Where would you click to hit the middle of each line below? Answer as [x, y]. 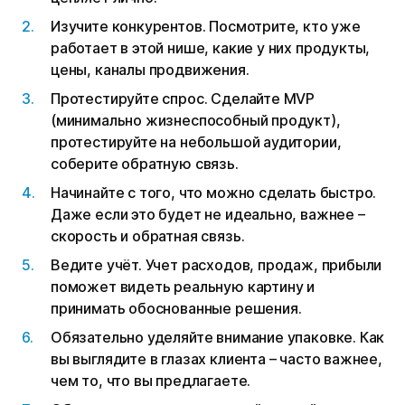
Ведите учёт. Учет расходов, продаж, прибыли [217, 265]
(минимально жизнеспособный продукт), [196, 121]
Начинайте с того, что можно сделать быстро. [214, 193]
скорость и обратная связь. [148, 236]
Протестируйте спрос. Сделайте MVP [183, 99]
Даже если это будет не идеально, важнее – [208, 215]
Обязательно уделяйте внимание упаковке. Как [218, 338]
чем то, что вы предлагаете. [151, 381]
